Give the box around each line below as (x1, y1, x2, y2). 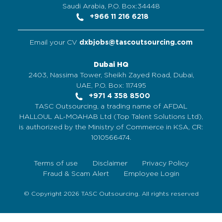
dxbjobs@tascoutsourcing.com (79, 39, 193, 46)
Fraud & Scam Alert (43, 170, 109, 178)
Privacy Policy (142, 160, 189, 167)
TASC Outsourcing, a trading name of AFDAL (35, 103, 187, 111)
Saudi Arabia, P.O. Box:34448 (62, 2, 160, 10)
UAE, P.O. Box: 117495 (76, 82, 146, 89)
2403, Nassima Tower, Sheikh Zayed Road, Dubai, (28, 71, 194, 79)
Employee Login (123, 170, 179, 178)
